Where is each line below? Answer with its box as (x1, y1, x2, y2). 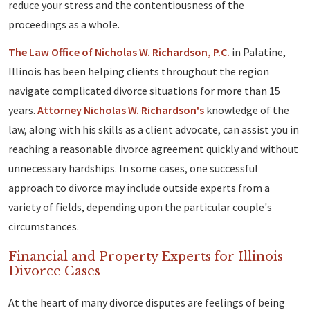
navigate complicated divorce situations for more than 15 (8, 84, 280, 98)
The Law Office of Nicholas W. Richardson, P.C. (8, 45, 230, 60)
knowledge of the (204, 103, 289, 118)
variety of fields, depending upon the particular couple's (8, 200, 272, 215)
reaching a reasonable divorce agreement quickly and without (8, 142, 298, 156)
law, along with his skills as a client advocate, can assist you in (8, 122, 299, 137)
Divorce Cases (8, 264, 100, 280)
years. (8, 103, 37, 118)
